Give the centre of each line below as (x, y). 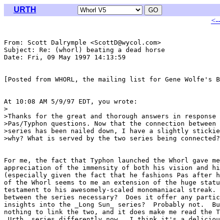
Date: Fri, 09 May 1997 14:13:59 (67, 57)
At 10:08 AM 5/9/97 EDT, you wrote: (71, 101)
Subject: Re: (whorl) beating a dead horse (84, 50)
